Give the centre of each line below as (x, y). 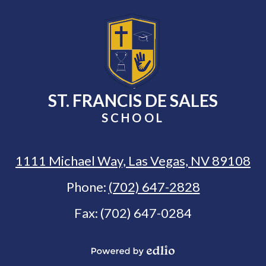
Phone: (87, 187)
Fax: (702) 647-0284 (133, 213)
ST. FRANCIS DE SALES (133, 101)
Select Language (166, 256)
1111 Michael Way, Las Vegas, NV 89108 (133, 161)
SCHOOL (133, 118)
